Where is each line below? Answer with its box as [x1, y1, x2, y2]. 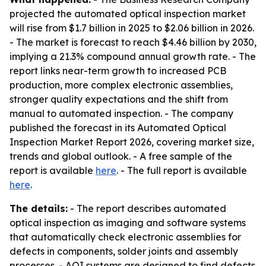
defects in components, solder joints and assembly [9, 245, 238, 257]
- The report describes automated [68, 202, 226, 214]
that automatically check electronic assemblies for [9, 231, 241, 243]
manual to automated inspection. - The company [9, 107, 233, 119]
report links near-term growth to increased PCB [9, 65, 226, 77]
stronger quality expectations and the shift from [9, 93, 228, 105]
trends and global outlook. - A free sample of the [9, 150, 232, 162]
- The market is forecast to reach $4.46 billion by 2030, [9, 36, 256, 48]
